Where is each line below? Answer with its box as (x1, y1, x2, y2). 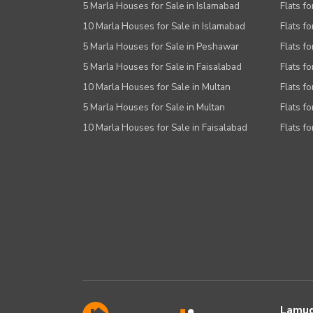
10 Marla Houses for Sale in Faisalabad (82, 121, 247, 135)
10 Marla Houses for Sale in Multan (82, 80, 231, 94)
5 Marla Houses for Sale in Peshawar (82, 40, 239, 54)
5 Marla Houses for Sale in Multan (82, 101, 225, 115)
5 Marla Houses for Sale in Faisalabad (82, 60, 242, 74)
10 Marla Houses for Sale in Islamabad (82, 20, 245, 34)
